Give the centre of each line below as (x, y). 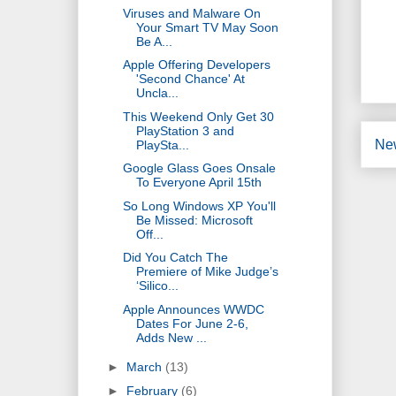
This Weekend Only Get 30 (198, 116)
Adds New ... (171, 337)
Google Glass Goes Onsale (199, 168)
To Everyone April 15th (198, 183)
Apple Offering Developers (196, 65)
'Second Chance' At (190, 79)
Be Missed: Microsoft (194, 220)
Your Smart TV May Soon (207, 27)
